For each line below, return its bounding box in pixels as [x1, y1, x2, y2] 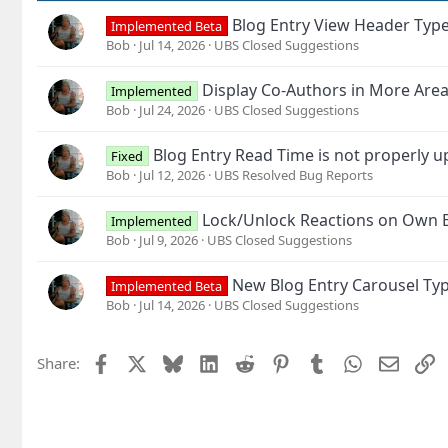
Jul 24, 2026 [139, 101, 205, 120]
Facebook [109, 351, 176, 372]
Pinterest [289, 351, 351, 372]
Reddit [253, 351, 298, 372]
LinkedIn [217, 351, 278, 372]
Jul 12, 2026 [139, 166, 205, 185]
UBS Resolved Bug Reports [214, 166, 373, 185]
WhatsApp [361, 351, 433, 372]
